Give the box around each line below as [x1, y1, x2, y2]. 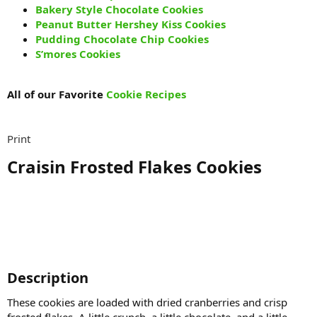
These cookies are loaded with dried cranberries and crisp [7, 294, 287, 309]
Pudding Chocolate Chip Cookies [35, 31, 209, 46]
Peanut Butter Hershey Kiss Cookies [35, 16, 226, 31]
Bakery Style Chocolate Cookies [35, 1, 203, 16]
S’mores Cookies [35, 46, 120, 61]
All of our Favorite [7, 86, 103, 101]
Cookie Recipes [106, 86, 186, 101]
